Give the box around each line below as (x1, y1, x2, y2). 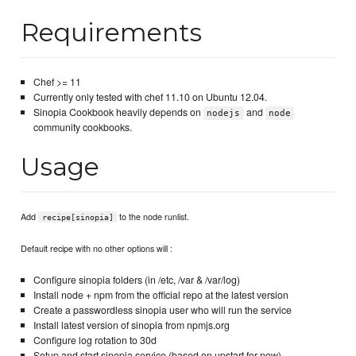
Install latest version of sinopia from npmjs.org (33, 317, 230, 332)
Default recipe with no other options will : (21, 241, 173, 254)
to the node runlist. (117, 209, 190, 222)
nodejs (207, 108, 241, 119)
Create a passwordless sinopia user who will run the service (33, 302, 292, 317)
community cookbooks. (33, 120, 132, 135)
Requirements (21, 17, 203, 48)
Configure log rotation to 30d (33, 332, 157, 347)
